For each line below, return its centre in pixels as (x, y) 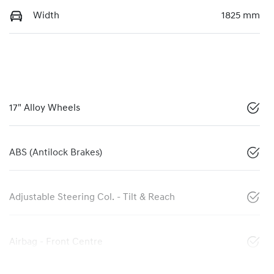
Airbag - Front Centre (56, 242)
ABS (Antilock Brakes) (56, 153)
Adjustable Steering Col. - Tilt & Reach (92, 197)
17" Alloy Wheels (45, 108)
